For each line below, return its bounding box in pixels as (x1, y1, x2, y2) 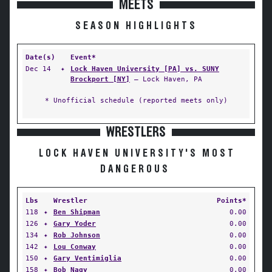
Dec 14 (25, 64, 51, 73)
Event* (70, 53, 96, 61)
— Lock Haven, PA (130, 75, 202, 83)
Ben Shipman (53, 208, 100, 216)
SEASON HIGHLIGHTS (75, 21, 197, 32)
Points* (217, 196, 246, 205)
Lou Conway (53, 242, 96, 251)
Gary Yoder (53, 219, 96, 228)
